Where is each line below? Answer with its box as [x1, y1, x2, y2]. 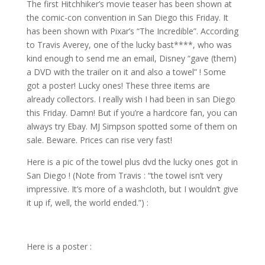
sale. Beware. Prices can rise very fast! [26, 134, 172, 146]
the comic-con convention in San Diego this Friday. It [26, 12, 228, 23]
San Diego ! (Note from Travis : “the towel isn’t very [26, 170, 222, 181]
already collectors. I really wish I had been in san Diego [26, 93, 235, 105]
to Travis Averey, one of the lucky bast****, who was [26, 39, 232, 50]
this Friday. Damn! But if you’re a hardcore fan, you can [26, 107, 237, 118]
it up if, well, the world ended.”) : [26, 197, 148, 208]
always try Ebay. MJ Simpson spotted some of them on [26, 121, 237, 132]
